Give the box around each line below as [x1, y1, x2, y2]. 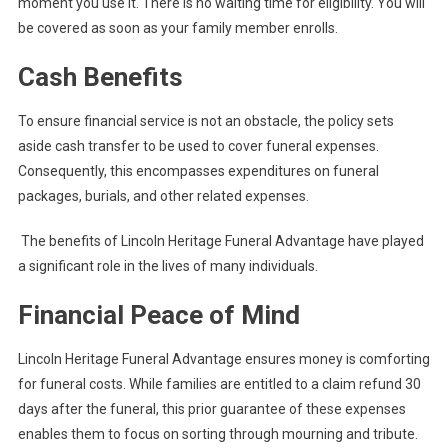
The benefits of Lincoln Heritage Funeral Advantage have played [17, 233, 424, 250]
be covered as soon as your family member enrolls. [17, 20, 338, 37]
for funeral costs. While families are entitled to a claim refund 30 [17, 376, 421, 393]
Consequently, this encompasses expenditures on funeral [17, 163, 379, 180]
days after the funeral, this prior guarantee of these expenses [17, 401, 406, 418]
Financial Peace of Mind [17, 300, 300, 331]
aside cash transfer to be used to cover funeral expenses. [17, 138, 379, 155]
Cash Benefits [17, 62, 183, 93]
